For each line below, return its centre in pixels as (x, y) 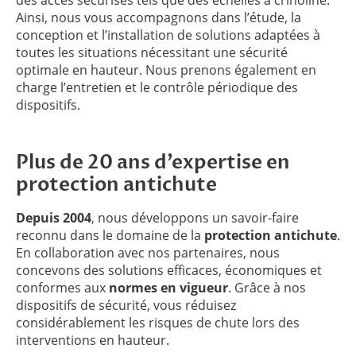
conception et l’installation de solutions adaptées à (168, 35)
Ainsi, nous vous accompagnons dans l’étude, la (159, 17)
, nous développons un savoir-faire (195, 217)
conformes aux (62, 287)
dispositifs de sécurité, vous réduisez (126, 305)
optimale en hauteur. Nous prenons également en (166, 70)
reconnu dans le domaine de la (110, 235)
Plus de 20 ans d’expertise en (153, 162)
